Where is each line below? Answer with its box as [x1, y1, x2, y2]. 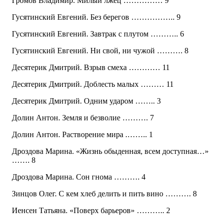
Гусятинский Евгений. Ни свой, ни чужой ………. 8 [12, 46, 188, 55]
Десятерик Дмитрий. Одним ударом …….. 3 [12, 97, 161, 106]
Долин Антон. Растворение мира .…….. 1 [12, 130, 153, 139]
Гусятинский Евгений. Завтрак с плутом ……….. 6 [12, 30, 184, 38]
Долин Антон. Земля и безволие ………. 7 [12, 113, 154, 122]
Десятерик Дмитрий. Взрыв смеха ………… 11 [12, 63, 170, 72]
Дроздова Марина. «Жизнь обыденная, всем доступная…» [12, 147, 209, 156]
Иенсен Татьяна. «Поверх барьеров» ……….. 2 [12, 206, 170, 215]
